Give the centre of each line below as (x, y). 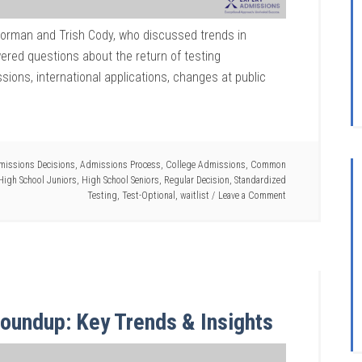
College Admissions (206, 165)
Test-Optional (149, 196)
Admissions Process (120, 165)
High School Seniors (120, 181)
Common (268, 165)
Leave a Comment (252, 196)
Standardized (260, 181)
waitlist (195, 196)
